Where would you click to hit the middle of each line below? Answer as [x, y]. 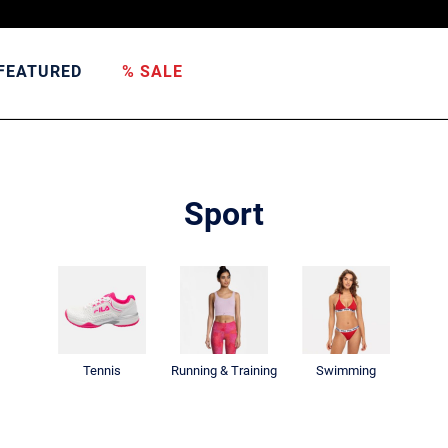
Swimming [346, 370]
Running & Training [224, 370]
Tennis [102, 370]
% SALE [152, 71]
